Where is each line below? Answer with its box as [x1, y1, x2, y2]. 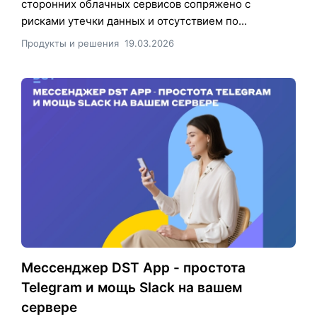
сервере [21, 299, 77, 316]
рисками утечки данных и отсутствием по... [21, 13, 247, 28]
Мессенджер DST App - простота [21, 259, 246, 276]
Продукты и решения [21, 37, 119, 49]
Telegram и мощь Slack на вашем [21, 279, 242, 296]
